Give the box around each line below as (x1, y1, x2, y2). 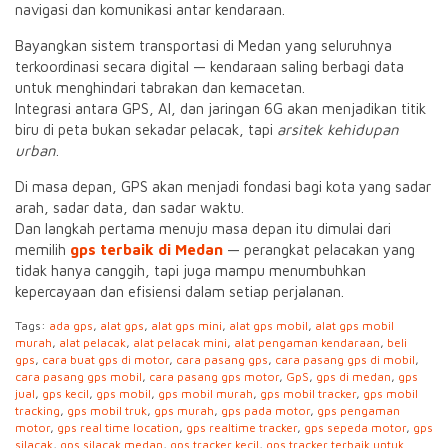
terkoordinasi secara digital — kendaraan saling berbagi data (15, 58, 404, 75)
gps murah (154, 403, 214, 418)
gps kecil (42, 386, 89, 401)
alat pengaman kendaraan (234, 335, 380, 350)
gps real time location (57, 420, 179, 435)
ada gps (49, 318, 93, 333)
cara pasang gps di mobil (275, 352, 415, 367)
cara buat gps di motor (42, 352, 169, 367)
